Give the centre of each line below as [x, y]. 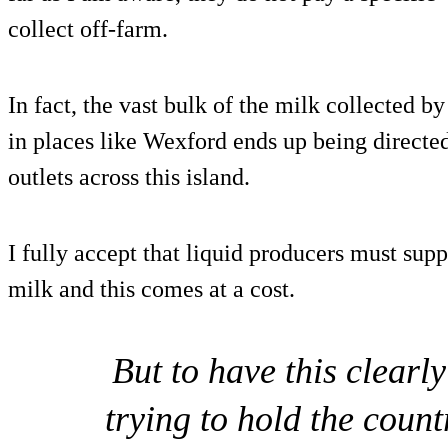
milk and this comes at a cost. [151, 289]
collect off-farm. [88, 29]
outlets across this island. [129, 177]
